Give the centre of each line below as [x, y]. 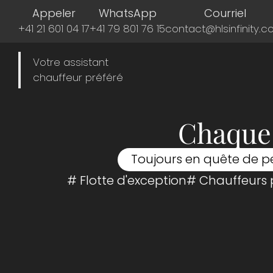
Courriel [225, 13]
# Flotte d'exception [126, 180]
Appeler [54, 13]
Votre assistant [71, 62]
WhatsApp [127, 13]
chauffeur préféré [78, 77]
